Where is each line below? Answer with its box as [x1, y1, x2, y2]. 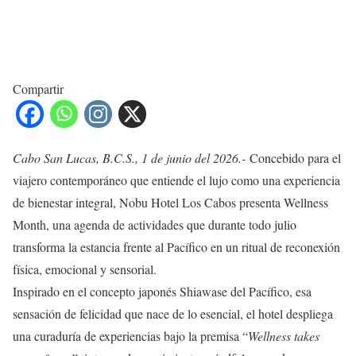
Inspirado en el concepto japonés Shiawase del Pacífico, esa [13, 282, 311, 300]
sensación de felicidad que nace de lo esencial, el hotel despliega [13, 304, 333, 322]
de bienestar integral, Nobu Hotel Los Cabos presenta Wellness [13, 193, 328, 211]
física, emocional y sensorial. [13, 260, 157, 277]
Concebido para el [246, 149, 341, 166]
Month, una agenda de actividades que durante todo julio [13, 215, 296, 233]
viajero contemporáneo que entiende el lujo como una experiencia [13, 171, 340, 188]
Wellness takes [248, 327, 319, 344]
